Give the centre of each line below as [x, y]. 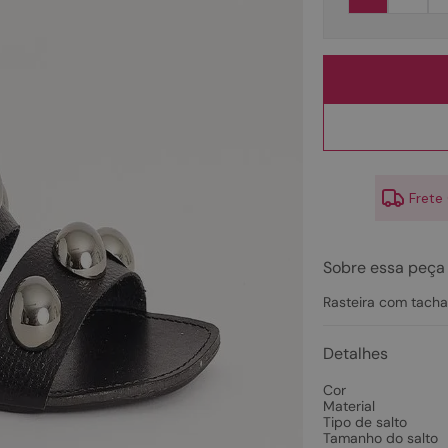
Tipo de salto [364, 422]
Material [348, 406]
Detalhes [355, 353]
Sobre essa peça [383, 267]
